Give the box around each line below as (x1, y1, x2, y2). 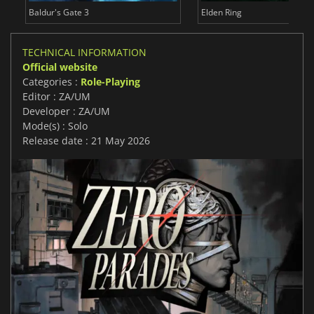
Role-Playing (81, 75, 140, 89)
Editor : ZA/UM (22, 90, 90, 104)
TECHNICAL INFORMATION (22, 46, 146, 60)
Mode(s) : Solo (22, 119, 88, 133)
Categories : (22, 75, 81, 89)
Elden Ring (200, 6, 242, 19)
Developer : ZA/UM (22, 104, 110, 118)
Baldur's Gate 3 (28, 6, 89, 19)
